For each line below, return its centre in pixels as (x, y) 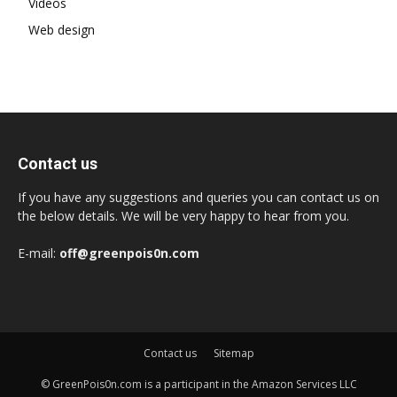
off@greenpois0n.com (129, 253)
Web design (62, 29)
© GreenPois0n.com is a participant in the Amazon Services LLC (198, 384)
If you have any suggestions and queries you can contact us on (198, 197)
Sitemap (234, 353)
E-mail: (39, 253)
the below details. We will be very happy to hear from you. (183, 215)
